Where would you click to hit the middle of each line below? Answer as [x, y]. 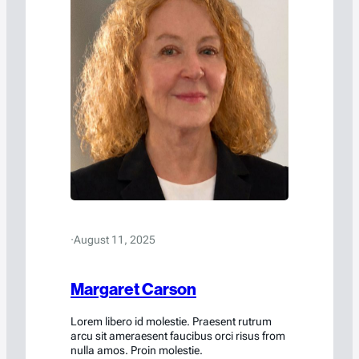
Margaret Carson [133, 290]
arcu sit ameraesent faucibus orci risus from [178, 336]
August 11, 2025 [115, 239]
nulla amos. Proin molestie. [137, 351]
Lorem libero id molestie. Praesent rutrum [171, 322]
